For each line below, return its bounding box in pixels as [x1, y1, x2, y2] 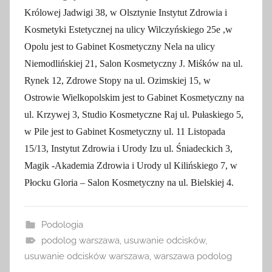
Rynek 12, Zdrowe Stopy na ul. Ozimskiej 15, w [24, 75, 211, 86]
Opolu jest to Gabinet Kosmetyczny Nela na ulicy [24, 41, 215, 52]
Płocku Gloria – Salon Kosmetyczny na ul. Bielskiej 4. [24, 177, 234, 188]
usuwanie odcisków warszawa [24, 251, 149, 262]
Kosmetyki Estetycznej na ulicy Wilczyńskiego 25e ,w [24, 24, 233, 35]
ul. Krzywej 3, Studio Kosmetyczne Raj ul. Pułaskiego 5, [24, 109, 243, 120]
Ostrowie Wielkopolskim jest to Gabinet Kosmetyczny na [24, 92, 244, 103]
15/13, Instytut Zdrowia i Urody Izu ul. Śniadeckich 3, [24, 143, 233, 154]
